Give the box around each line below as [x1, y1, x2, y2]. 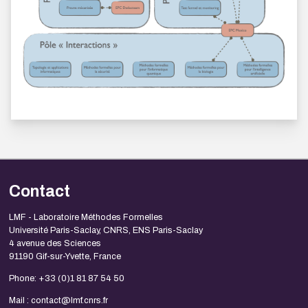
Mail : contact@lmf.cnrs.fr [8, 295, 108, 305]
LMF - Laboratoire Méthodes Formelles [8, 212, 163, 223]
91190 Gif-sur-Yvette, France [8, 252, 121, 262]
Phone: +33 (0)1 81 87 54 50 [8, 274, 124, 283]
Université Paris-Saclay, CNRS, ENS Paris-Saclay [8, 225, 203, 236]
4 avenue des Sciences [8, 239, 101, 249]
